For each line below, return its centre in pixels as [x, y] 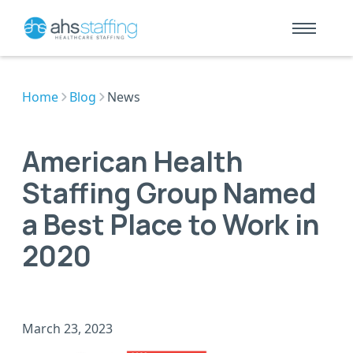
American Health [133, 162]
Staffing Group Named [169, 193]
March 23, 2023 [67, 329]
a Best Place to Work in [171, 225]
